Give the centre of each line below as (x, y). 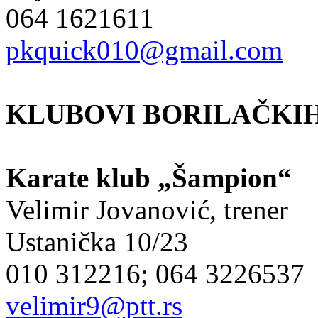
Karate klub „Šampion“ (149, 177)
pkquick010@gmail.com (144, 50)
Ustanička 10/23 (97, 241)
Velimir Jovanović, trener (147, 209)
